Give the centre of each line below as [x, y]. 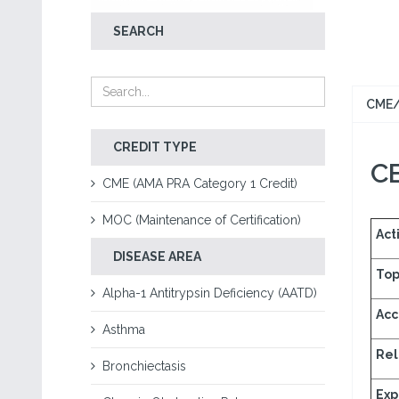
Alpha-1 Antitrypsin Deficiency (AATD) [210, 293]
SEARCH [138, 31]
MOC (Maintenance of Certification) [202, 220]
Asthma [124, 330]
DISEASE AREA [157, 256]
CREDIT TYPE [155, 147]
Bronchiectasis [144, 366]
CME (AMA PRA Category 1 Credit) [200, 183]
